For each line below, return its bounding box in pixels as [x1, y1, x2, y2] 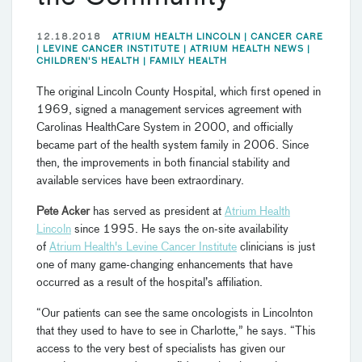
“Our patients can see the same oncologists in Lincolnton [36, 307, 313, 319]
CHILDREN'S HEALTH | [36, 56, 149, 65]
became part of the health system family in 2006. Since [36, 139, 309, 151]
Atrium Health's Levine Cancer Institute [49, 241, 237, 253]
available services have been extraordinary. [36, 175, 244, 187]
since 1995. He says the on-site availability [71, 223, 288, 235]
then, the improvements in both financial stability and [36, 157, 290, 169]
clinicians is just [237, 241, 315, 253]
